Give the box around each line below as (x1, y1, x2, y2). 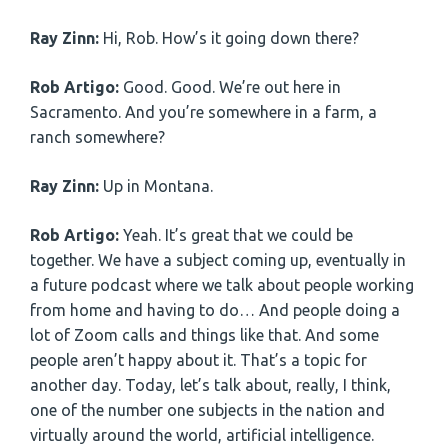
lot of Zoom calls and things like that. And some (30, 325, 379, 344)
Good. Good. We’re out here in (123, 77, 341, 96)
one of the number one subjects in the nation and (30, 400, 385, 419)
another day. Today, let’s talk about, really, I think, (30, 375, 391, 394)
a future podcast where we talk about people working (30, 275, 414, 294)
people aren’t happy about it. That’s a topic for (30, 350, 367, 369)
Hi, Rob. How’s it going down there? (103, 28, 359, 47)
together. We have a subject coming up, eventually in (30, 250, 406, 269)
